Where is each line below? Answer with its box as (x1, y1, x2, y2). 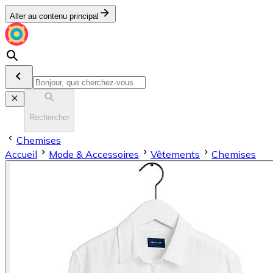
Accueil (5, 147, 37, 160)
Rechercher (29, 113, 69, 122)
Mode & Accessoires (49, 147, 139, 160)
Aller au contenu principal (10, 12, 99, 21)
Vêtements (151, 147, 200, 160)
